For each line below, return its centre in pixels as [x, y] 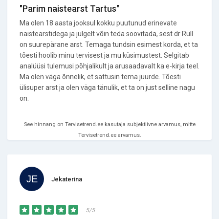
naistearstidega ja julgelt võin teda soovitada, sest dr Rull [106, 34]
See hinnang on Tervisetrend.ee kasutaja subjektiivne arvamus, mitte [109, 124]
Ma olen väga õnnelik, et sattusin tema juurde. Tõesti [100, 77]
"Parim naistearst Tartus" [69, 9]
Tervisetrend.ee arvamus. [109, 135]
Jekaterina [67, 179]
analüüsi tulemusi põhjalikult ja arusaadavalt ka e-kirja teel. [109, 66]
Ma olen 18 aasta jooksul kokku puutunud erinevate [98, 23]
